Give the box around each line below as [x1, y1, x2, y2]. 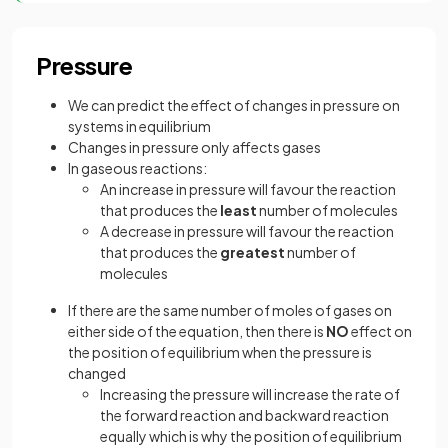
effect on [349, 322, 412, 340]
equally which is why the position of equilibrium [100, 427, 402, 445]
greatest [220, 243, 285, 261]
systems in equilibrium [68, 117, 211, 135]
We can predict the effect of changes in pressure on [68, 96, 400, 114]
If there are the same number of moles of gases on [68, 301, 392, 319]
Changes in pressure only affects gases [68, 138, 321, 156]
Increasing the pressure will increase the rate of [100, 385, 400, 403]
